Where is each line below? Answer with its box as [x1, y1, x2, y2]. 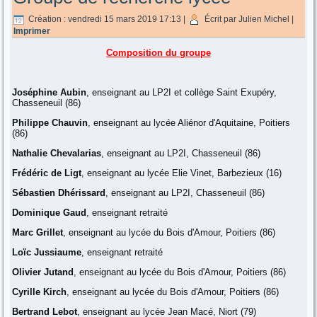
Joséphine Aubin [12, 86, 87, 98]
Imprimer [13, 25, 51, 36]
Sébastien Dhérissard [12, 187, 106, 198]
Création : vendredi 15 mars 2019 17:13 [28, 13, 182, 24]
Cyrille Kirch [12, 286, 67, 297]
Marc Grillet [12, 226, 64, 238]
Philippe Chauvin [12, 117, 88, 128]
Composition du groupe [106, 47, 211, 58]
